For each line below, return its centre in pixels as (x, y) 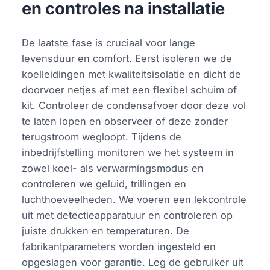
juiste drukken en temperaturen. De (106, 231)
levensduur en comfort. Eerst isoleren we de (127, 58)
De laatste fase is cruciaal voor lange (109, 42)
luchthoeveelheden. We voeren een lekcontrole (134, 199)
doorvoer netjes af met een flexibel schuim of (130, 89)
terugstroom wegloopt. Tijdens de (102, 137)
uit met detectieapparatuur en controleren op (127, 215)
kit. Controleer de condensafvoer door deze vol (134, 105)
